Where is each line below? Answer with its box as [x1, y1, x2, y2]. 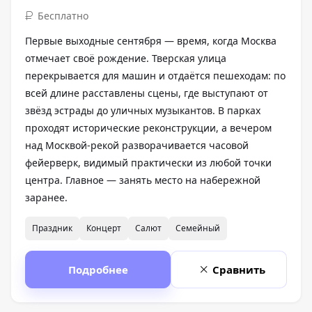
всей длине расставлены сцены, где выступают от [25, 86, 268, 100]
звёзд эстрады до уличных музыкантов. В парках [25, 104, 260, 118]
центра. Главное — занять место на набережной [25, 173, 260, 187]
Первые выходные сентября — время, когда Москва [25, 34, 276, 48]
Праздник [32, 222, 72, 235]
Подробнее [68, 263, 128, 277]
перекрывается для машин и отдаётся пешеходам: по [25, 69, 286, 83]
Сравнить [212, 263, 265, 277]
